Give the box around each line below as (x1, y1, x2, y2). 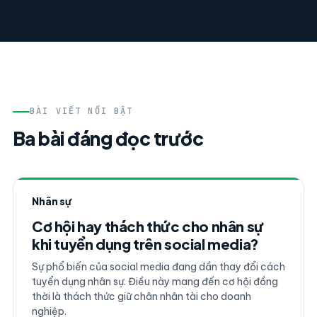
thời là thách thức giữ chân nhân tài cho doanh (31, 290, 251, 303)
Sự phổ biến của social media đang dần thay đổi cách (31, 260, 285, 273)
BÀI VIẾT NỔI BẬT (29, 105, 134, 117)
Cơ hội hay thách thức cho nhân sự (31, 217, 264, 235)
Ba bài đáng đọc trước (12, 127, 204, 150)
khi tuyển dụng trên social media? (31, 235, 259, 253)
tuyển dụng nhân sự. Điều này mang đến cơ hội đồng (31, 275, 278, 288)
